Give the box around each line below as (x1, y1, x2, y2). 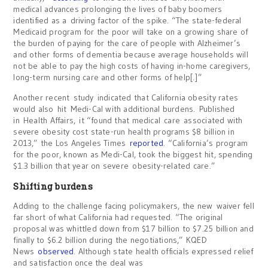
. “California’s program (163, 138, 248, 148)
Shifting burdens (13, 180, 93, 192)
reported (129, 138, 164, 148)
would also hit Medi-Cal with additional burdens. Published (13, 103, 235, 114)
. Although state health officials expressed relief (74, 246, 254, 257)
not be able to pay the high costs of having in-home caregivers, (13, 60, 251, 71)
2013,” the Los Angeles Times (13, 138, 130, 148)
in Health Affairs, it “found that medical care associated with (13, 115, 243, 126)
